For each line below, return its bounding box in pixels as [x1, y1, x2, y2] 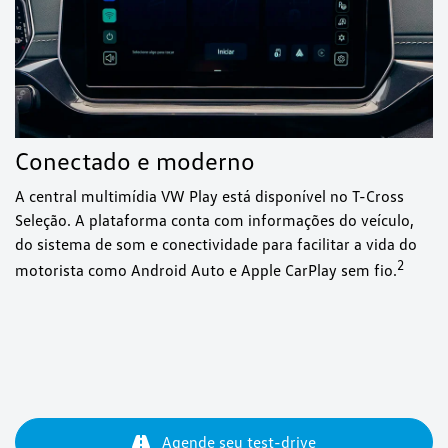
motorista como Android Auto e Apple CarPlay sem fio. [15, 259, 397, 280]
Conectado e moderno [15, 144, 255, 176]
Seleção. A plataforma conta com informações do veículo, [15, 209, 414, 230]
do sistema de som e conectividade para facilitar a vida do [15, 233, 417, 254]
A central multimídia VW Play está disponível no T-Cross [15, 185, 404, 206]
